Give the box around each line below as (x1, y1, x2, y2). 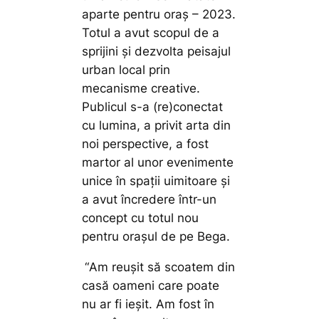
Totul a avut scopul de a (82, 26, 220, 41)
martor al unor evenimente (82, 155, 234, 170)
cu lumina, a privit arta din (82, 118, 231, 133)
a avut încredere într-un (82, 192, 217, 207)
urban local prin (82, 63, 171, 78)
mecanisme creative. (82, 81, 201, 96)
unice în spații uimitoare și (82, 174, 231, 189)
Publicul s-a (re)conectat (82, 100, 224, 115)
